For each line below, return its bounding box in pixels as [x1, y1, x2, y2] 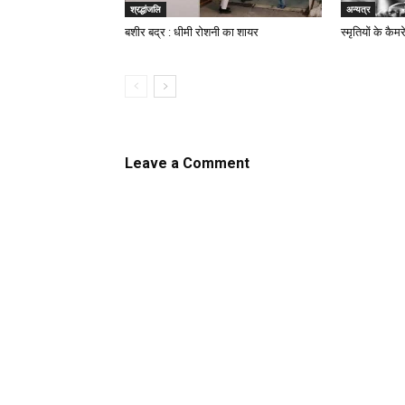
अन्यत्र [346, 3, 370, 15]
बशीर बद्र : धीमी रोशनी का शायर [125, 25, 259, 39]
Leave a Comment [125, 155, 250, 172]
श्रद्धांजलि [130, 3, 161, 15]
